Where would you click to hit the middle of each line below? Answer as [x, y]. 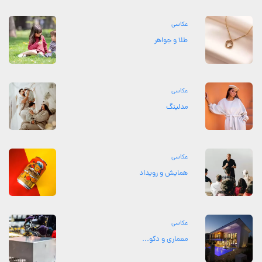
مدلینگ [177, 107]
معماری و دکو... [165, 240]
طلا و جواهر [171, 41]
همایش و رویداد [163, 173]
